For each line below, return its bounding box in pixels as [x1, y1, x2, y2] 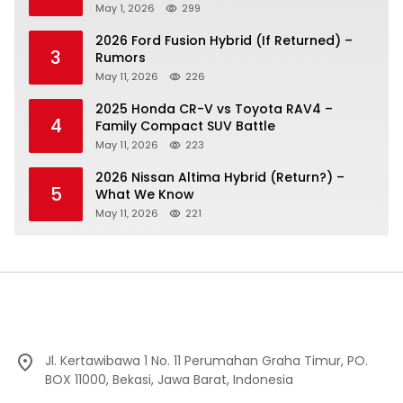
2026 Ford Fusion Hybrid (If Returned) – [95, 31, 353, 49]
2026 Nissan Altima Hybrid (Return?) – [95, 167, 345, 186]
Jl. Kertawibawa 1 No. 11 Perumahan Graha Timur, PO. [45, 351, 368, 370]
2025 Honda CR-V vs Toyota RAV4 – [95, 99, 333, 118]
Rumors [95, 48, 146, 67]
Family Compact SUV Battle [95, 116, 275, 135]
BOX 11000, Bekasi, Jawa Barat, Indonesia [45, 370, 293, 389]
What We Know [95, 184, 194, 203]
